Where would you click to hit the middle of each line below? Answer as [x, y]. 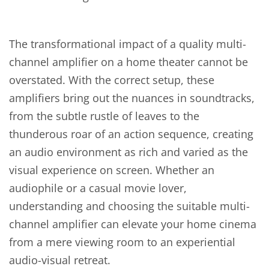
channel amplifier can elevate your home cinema [133, 224]
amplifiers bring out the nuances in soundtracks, [132, 98]
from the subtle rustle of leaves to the [104, 116]
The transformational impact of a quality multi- [128, 44]
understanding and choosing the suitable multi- [129, 206]
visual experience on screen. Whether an [112, 170]
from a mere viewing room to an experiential [122, 242]
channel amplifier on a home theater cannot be [128, 62]
